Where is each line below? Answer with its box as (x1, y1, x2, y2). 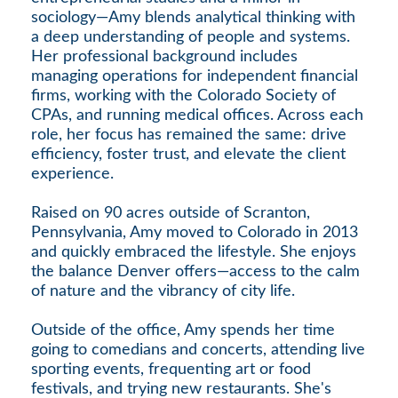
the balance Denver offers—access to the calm (31, 263, 360, 280)
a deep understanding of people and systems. (31, 28, 350, 45)
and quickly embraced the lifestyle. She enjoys (31, 243, 356, 260)
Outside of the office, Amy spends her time (31, 322, 335, 338)
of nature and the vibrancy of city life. (31, 283, 295, 299)
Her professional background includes (31, 48, 298, 65)
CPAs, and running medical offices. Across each (31, 107, 363, 123)
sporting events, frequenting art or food (31, 361, 311, 378)
